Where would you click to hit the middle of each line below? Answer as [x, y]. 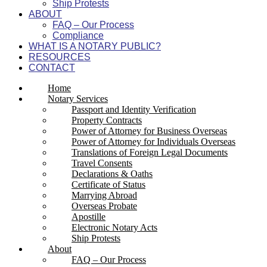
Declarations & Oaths [112, 174]
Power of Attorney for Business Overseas [149, 131]
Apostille [89, 217]
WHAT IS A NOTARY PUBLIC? [95, 46]
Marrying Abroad [104, 195]
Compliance [78, 36]
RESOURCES [60, 57]
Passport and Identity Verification [134, 110]
